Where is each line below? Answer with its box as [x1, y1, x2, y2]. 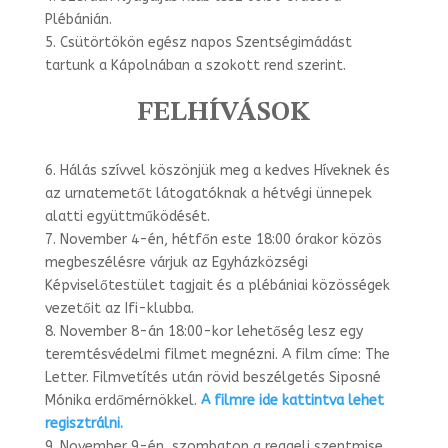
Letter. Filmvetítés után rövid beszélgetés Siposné [44, 368, 381, 386]
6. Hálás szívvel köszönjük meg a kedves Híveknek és [44, 161, 390, 179]
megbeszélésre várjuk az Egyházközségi [44, 253, 308, 271]
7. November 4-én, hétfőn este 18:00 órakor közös [44, 230, 382, 248]
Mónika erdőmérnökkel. [44, 391, 201, 409]
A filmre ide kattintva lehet [200, 391, 384, 409]
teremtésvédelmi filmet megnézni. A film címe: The [44, 345, 390, 363]
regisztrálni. [44, 414, 123, 432]
